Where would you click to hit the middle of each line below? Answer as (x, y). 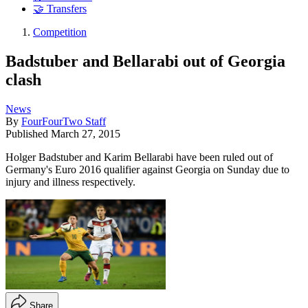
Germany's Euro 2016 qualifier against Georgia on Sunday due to (147, 169)
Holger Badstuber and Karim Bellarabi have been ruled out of (139, 157)
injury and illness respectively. (70, 181)
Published (28, 133)
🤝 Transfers (60, 9)
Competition (60, 32)
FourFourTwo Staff (64, 121)
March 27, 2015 (86, 133)
